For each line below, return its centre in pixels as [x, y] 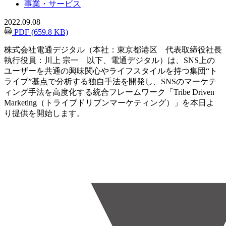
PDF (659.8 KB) [40, 32]
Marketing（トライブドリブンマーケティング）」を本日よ [109, 102]
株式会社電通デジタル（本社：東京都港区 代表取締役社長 [113, 49]
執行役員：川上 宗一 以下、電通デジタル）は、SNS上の [109, 60]
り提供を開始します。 [44, 113]
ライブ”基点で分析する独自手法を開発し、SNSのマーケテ [110, 81]
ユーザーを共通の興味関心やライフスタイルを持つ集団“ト [111, 71]
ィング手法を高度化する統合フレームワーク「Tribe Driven [109, 92]
